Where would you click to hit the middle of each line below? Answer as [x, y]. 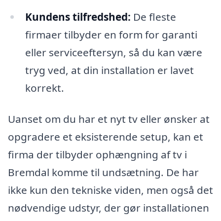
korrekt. [44, 88]
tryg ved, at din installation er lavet [109, 70]
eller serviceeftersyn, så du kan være [113, 52]
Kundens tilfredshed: [78, 17]
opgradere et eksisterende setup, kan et [106, 137]
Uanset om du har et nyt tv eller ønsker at [109, 119]
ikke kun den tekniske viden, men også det [110, 190]
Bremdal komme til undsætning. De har [103, 172]
